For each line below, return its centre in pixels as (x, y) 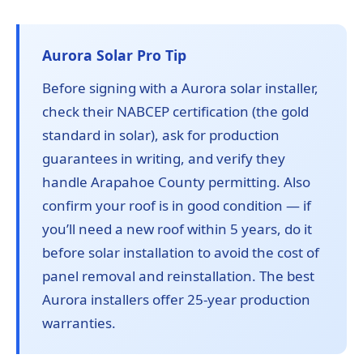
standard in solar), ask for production (161, 135)
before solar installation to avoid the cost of (181, 253)
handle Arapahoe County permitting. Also (176, 182)
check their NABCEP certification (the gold (175, 112)
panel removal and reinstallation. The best (178, 276)
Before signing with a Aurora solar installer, (180, 88)
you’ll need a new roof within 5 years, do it (177, 229)
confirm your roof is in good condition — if (177, 206)
